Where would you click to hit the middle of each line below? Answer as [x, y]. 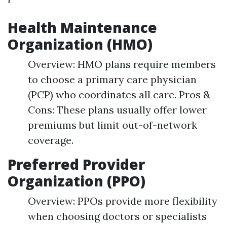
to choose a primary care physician [112, 79]
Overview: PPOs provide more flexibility [123, 201]
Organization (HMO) [80, 44]
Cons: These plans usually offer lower [117, 110]
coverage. [51, 140]
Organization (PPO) [77, 181]
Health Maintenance [82, 27]
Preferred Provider [76, 164]
